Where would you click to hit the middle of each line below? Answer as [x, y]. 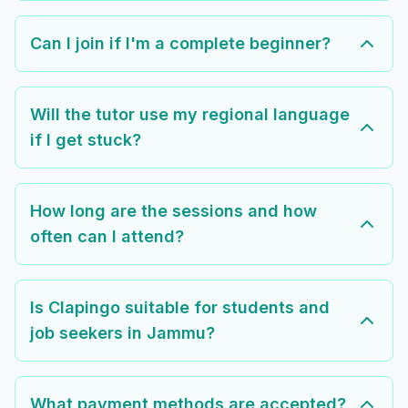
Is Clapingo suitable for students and [180, 308]
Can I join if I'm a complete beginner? [180, 44]
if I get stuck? [86, 140]
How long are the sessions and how [173, 211]
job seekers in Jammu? [122, 333]
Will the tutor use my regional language [190, 115]
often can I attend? [107, 237]
